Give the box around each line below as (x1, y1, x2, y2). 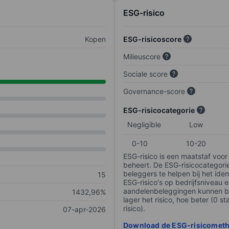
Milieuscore (123, 52, 161, 61)
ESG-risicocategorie (123, 106, 195, 115)
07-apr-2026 (63, 205, 106, 214)
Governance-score (123, 87, 185, 96)
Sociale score (123, 70, 168, 79)
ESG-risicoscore (123, 35, 181, 44)
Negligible (127, 120, 161, 129)
